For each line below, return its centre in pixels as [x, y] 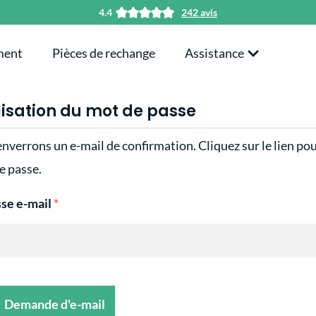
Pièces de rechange [104, 53]
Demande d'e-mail [55, 304]
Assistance [215, 53]
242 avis [199, 12]
